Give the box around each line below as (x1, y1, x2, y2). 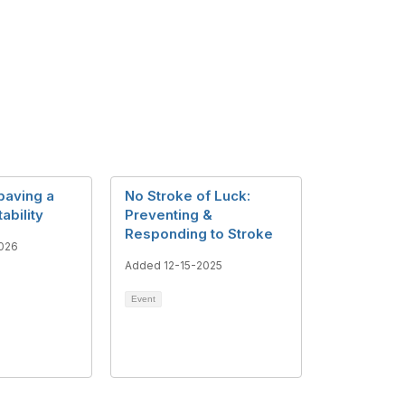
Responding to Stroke (125, 225, 273, 242)
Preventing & (125, 206, 212, 223)
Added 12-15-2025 (125, 259, 222, 272)
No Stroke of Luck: (125, 187, 250, 204)
